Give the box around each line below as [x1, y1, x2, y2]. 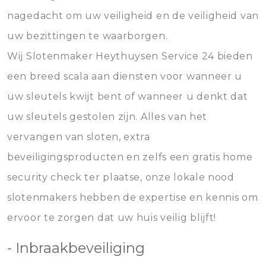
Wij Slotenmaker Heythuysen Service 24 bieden [7, 50, 253, 62]
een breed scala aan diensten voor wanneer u [7, 71, 243, 82]
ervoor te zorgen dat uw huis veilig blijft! [7, 212, 217, 223]
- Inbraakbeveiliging [7, 239, 145, 256]
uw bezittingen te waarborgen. [7, 30, 168, 42]
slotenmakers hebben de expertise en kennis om [7, 192, 258, 203]
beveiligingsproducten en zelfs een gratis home [7, 151, 253, 163]
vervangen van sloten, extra [7, 131, 150, 142]
